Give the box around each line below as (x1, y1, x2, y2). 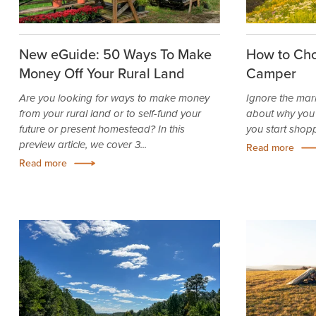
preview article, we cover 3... (18, 137, 147, 153)
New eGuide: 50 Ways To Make (18, 44, 212, 65)
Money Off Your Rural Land (18, 63, 185, 84)
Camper (245, 63, 296, 84)
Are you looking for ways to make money (18, 90, 209, 107)
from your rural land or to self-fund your (18, 106, 201, 122)
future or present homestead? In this (18, 121, 185, 138)
